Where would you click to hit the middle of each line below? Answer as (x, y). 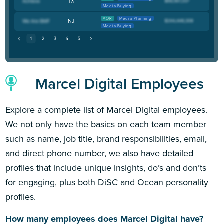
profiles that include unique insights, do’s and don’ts (106, 168)
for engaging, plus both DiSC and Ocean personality (107, 182)
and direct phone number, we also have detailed (100, 153)
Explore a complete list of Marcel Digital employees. (107, 110)
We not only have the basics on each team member (106, 124)
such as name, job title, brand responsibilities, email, (106, 139)
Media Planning (136, 19)
